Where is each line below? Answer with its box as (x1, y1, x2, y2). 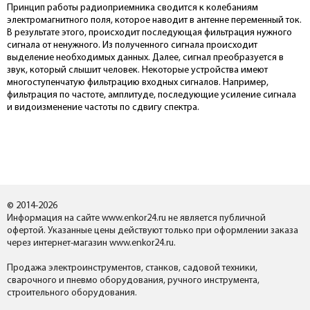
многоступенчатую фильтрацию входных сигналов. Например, (7, 77, 268, 88)
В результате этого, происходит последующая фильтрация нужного (7, 28, 292, 38)
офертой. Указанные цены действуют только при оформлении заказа (7, 226, 298, 236)
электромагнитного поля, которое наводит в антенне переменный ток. (7, 15, 302, 26)
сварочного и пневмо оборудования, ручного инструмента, (7, 275, 259, 286)
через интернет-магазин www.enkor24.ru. (7, 238, 176, 248)
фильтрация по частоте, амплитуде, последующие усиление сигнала (7, 90, 296, 100)
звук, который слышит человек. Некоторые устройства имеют (7, 65, 268, 75)
